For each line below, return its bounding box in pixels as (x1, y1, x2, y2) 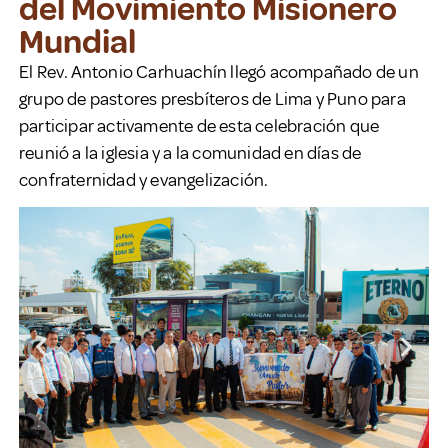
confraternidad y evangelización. (18, 169, 269, 192)
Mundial (18, 22, 136, 64)
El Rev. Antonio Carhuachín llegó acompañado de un (18, 61, 419, 84)
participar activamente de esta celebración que (18, 115, 380, 138)
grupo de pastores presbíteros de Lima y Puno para (18, 88, 406, 111)
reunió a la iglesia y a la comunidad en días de (18, 142, 362, 165)
